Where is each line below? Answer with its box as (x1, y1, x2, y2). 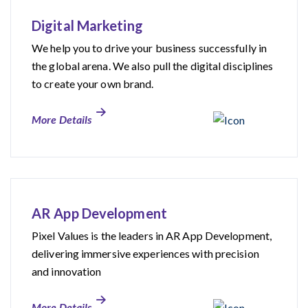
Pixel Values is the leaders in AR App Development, (32, 228, 272, 242)
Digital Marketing (32, 16, 143, 34)
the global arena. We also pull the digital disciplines (32, 58, 274, 72)
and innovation (32, 264, 102, 278)
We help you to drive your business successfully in (32, 41, 267, 54)
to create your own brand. (32, 76, 154, 90)
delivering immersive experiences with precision (32, 246, 259, 260)
